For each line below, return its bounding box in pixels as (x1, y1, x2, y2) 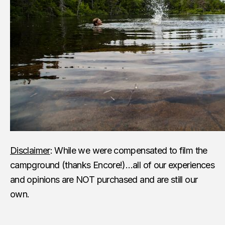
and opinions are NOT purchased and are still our (10, 174, 198, 185)
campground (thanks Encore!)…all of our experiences (10, 159, 214, 170)
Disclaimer (10, 145, 50, 156)
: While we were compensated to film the (50, 145, 207, 156)
